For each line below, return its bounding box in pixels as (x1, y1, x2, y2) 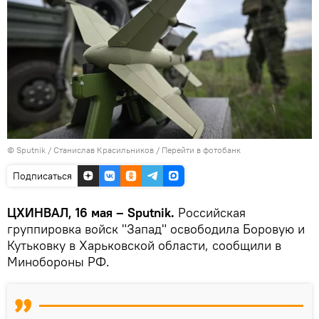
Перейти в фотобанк (162, 144, 241, 155)
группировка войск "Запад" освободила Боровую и (7, 220, 305, 237)
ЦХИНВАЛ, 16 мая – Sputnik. (7, 204, 178, 221)
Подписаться (13, 169, 72, 182)
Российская (178, 204, 246, 221)
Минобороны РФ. (7, 253, 110, 270)
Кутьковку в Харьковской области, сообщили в (7, 236, 281, 253)
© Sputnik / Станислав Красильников (7, 144, 154, 155)
